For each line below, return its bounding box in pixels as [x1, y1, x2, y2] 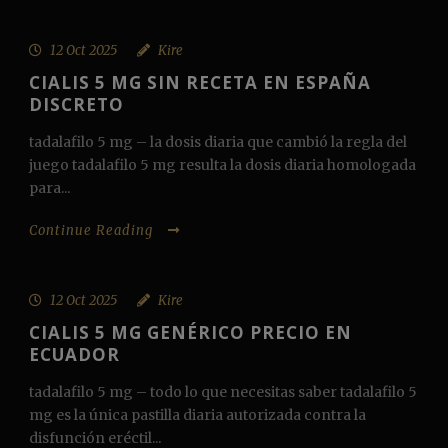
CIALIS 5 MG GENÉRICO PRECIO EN [29, 321, 352, 345]
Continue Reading [29, 222, 153, 240]
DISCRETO [29, 93, 124, 117]
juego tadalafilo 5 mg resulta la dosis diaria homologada [29, 156, 416, 175]
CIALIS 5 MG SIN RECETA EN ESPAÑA [29, 71, 371, 95]
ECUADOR [29, 343, 120, 367]
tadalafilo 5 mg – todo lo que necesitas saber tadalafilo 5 [29, 383, 417, 402]
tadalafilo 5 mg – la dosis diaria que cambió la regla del [29, 133, 407, 152]
